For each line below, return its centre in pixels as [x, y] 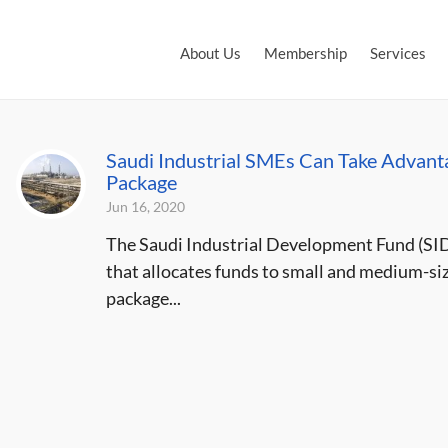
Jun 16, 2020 [145, 206]
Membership [305, 53]
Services [398, 53]
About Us [210, 53]
